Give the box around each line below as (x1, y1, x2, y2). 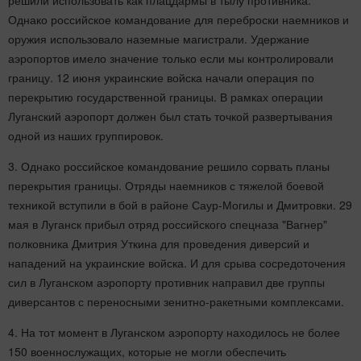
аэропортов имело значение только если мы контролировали (8, 49, 334, 66)
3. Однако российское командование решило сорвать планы (8, 157, 330, 174)
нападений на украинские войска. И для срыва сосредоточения (8, 254, 346, 271)
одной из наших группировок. (8, 127, 164, 143)
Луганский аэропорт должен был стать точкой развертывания (8, 107, 333, 124)
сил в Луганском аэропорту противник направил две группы (8, 273, 325, 290)
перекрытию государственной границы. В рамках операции (8, 88, 323, 105)
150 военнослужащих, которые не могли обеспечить (8, 342, 286, 359)
